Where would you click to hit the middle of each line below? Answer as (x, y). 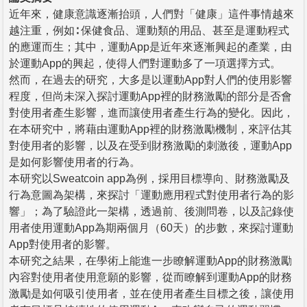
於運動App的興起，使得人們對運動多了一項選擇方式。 (145, 63)
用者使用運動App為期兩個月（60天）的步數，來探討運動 (151, 228)
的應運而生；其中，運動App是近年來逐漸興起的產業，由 (150, 47)
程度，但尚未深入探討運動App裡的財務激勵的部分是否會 (150, 96)
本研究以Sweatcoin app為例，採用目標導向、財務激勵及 (149, 178)
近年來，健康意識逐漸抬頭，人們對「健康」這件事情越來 (151, 14)
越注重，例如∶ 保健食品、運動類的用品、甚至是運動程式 (149, 30)
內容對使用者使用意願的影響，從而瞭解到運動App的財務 (150, 277)
